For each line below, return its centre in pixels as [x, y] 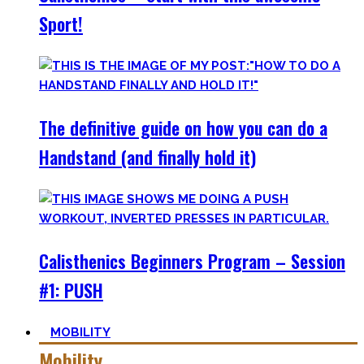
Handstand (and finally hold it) [147, 157]
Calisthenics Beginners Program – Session [192, 261]
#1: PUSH [71, 290]
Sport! [61, 24]
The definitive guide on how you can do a [183, 128]
